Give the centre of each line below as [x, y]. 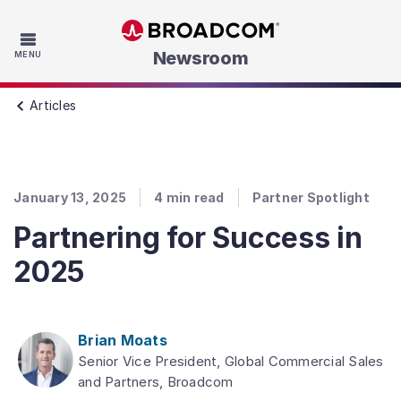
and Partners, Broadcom [156, 382]
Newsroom [200, 58]
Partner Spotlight [311, 197]
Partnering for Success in [188, 238]
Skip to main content [266, 55]
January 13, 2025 [70, 197]
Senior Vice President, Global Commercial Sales [231, 361]
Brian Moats [123, 340]
